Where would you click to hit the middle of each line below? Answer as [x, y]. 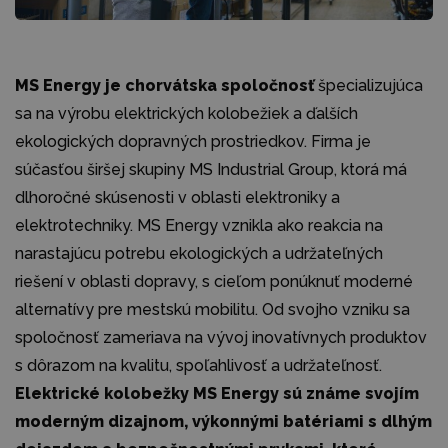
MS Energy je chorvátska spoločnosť [164, 86]
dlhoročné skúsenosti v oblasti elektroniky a [177, 198]
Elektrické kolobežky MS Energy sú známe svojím [217, 394]
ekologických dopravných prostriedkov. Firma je [193, 142]
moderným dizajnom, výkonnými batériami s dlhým [223, 422]
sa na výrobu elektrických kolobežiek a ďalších [186, 114]
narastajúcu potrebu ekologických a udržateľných [199, 254]
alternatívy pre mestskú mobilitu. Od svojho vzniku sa [212, 310]
